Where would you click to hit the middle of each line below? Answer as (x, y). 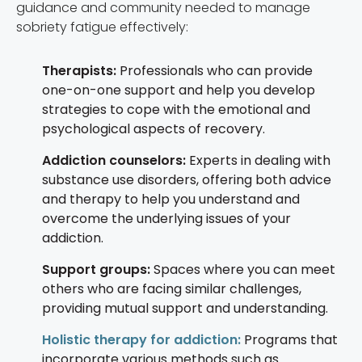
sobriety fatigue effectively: (102, 27)
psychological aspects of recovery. (154, 128)
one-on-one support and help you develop (179, 90)
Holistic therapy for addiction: (141, 339)
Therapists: (79, 70)
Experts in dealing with (258, 160)
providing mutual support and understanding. (185, 308)
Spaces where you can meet (243, 269)
